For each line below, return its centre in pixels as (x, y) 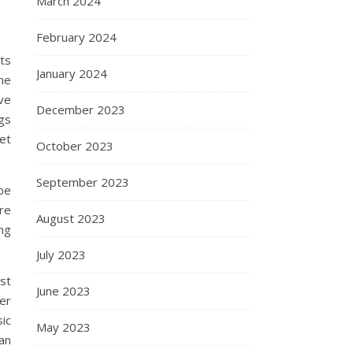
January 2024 (72, 73)
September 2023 (83, 182)
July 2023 (61, 255)
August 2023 (71, 218)
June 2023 (63, 291)
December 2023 (81, 110)
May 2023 (63, 327)
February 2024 (76, 37)
